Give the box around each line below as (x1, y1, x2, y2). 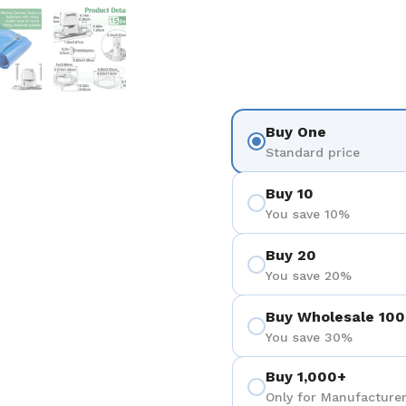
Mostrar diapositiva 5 (5, 8, 150, 25)
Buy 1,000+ (266, 368, 346, 385)
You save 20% (266, 267, 352, 283)
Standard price (266, 144, 360, 159)
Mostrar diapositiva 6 (90, 8, 235, 25)
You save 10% (266, 206, 350, 221)
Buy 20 (266, 246, 316, 264)
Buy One (266, 122, 326, 140)
